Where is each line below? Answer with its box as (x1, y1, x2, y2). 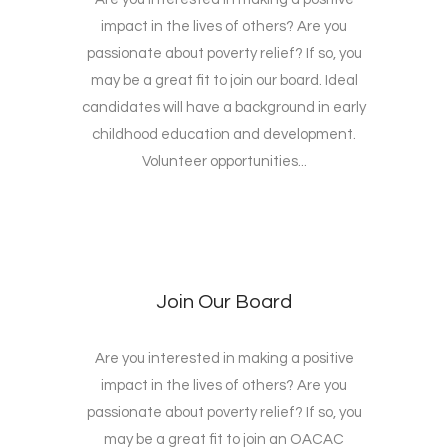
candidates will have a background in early (82, 100, 366, 116)
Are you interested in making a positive (94, 351, 354, 367)
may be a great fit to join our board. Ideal (90, 73, 358, 89)
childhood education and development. (92, 127, 356, 143)
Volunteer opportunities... (141, 154, 307, 170)
